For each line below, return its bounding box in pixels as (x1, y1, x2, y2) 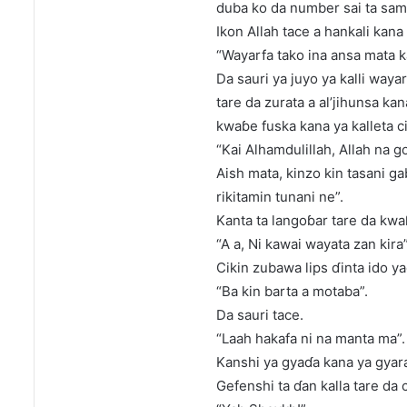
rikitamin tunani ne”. (216, 188, 343, 206)
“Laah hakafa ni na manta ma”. (216, 330, 405, 348)
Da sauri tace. (216, 306, 303, 324)
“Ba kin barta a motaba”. (216, 283, 368, 301)
